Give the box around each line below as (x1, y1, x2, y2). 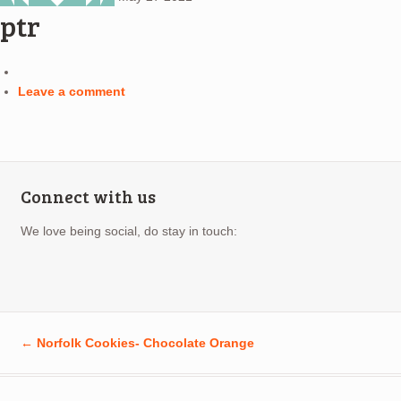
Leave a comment (18, 84, 125, 99)
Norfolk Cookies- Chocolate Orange (32, 336, 254, 351)
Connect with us (20, 184, 156, 209)
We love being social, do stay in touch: (20, 224, 237, 239)
